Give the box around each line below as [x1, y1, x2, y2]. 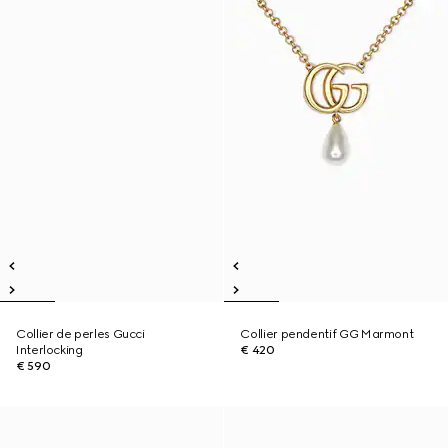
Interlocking [16, 343, 83, 357]
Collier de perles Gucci [16, 327, 145, 341]
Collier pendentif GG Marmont [240, 327, 414, 341]
